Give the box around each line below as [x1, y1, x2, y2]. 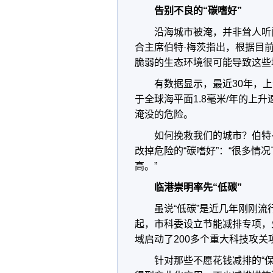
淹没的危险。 [135, 109, 193, 119]
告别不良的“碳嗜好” [154, 5, 242, 16]
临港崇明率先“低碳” [154, 182, 242, 193]
